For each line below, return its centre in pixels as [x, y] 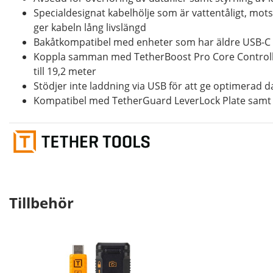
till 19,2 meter [65, 71]
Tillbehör [41, 202]
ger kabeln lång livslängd [90, 27]
